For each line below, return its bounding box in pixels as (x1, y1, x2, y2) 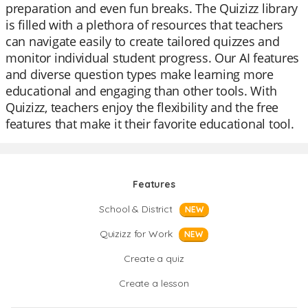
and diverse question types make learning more (5, 66, 274, 82)
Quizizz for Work (99, 228, 173, 240)
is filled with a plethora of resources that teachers (5, 16, 283, 33)
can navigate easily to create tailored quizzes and (5, 33, 280, 49)
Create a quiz (124, 252, 184, 265)
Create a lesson (119, 277, 189, 289)
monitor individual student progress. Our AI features (5, 49, 299, 66)
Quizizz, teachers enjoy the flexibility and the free (5, 99, 278, 115)
